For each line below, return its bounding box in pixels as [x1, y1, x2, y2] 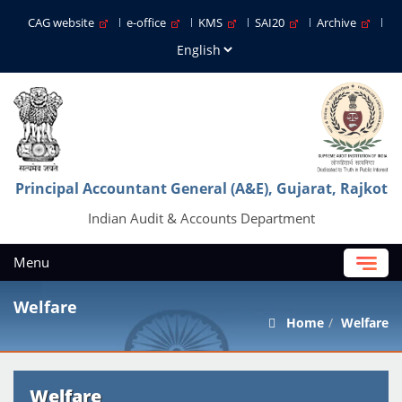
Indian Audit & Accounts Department [87, 209, 315, 227]
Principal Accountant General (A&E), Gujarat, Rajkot [14, 179, 388, 198]
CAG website [28, 14, 100, 31]
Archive [317, 14, 362, 31]
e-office [127, 14, 171, 31]
